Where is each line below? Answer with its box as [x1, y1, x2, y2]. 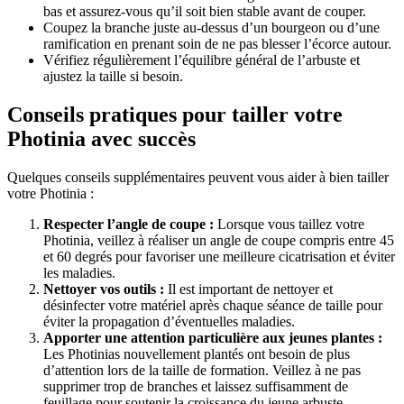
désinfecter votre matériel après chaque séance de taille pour [43, 298, 382, 313]
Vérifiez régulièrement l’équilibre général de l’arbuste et [43, 52, 360, 69]
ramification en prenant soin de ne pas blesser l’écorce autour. [43, 36, 391, 52]
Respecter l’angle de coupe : [43, 216, 214, 232]
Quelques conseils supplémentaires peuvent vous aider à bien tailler [7, 170, 389, 185]
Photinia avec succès [7, 127, 196, 151]
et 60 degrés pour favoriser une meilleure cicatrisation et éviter [43, 249, 395, 264]
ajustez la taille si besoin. [43, 69, 183, 85]
